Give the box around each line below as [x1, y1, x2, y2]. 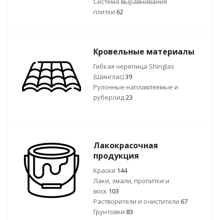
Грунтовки [93, 207, 126, 216]
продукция [93, 150, 139, 161]
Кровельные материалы [93, 46, 194, 57]
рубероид [93, 93, 126, 102]
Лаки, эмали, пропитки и [93, 176, 169, 185]
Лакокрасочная [93, 140, 158, 151]
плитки [93, 7, 116, 16]
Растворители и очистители [93, 197, 181, 206]
